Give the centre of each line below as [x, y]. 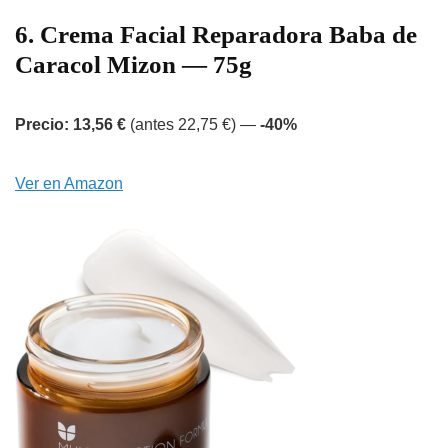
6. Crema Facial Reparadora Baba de [216, 35]
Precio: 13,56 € [70, 125]
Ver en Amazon [69, 184]
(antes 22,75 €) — [193, 125]
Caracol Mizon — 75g [133, 65]
